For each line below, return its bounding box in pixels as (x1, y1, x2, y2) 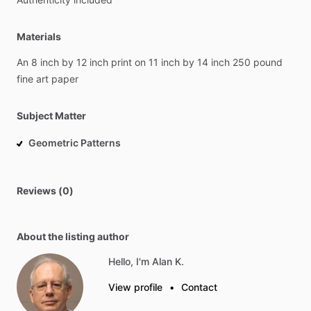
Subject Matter (17, 110, 86, 121)
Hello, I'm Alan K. (108, 255, 184, 267)
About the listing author (17, 230, 129, 242)
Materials (17, 31, 61, 42)
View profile (108, 281, 162, 293)
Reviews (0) (17, 185, 74, 196)
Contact (181, 281, 217, 293)
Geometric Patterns (28, 137, 121, 149)
